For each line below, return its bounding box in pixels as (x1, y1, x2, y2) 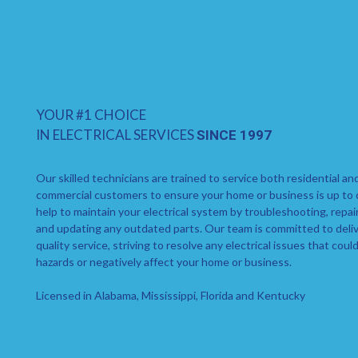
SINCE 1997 (197, 127, 272, 144)
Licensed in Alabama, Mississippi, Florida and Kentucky (36, 288, 305, 302)
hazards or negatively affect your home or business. (36, 254, 292, 268)
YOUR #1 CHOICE (36, 106, 146, 124)
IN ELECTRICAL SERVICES (36, 126, 197, 144)
